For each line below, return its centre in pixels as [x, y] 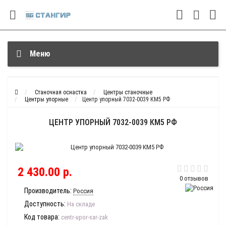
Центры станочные [128, 92]
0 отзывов [194, 178]
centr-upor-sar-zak [84, 217]
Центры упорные [46, 99]
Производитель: [48, 191]
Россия [83, 191]
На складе [80, 204]
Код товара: [42, 217]
